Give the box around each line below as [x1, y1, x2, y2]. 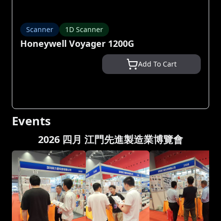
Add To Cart [138, 59, 177, 69]
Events [12, 112, 51, 129]
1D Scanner [65, 25, 103, 34]
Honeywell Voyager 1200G [20, 37, 134, 49]
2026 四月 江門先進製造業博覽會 [38, 133, 183, 146]
